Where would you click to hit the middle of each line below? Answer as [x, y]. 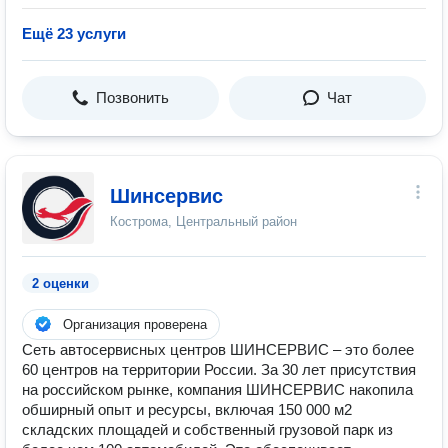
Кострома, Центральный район [203, 221]
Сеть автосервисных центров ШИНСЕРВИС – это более [218, 349]
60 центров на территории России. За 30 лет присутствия [219, 369]
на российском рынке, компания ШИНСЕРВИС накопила [217, 389]
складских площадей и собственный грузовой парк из [207, 429]
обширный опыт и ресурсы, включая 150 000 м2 [187, 409]
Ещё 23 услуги [74, 33]
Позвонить [132, 97]
